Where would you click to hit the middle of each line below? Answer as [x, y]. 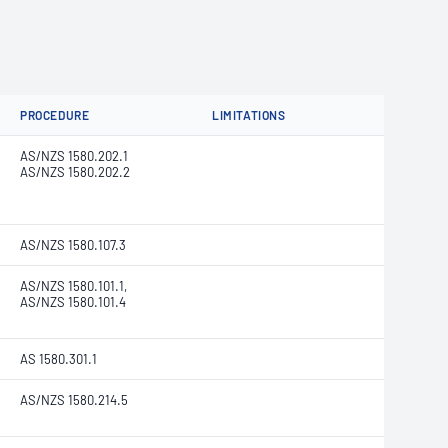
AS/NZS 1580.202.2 [75, 172]
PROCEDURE [55, 115]
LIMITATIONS [249, 115]
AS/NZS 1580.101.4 [73, 302]
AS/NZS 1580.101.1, [73, 286]
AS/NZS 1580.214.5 [74, 400]
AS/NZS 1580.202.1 [74, 156]
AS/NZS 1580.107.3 [73, 245]
